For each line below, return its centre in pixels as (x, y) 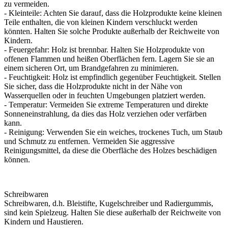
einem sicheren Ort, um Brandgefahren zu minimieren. (91, 68)
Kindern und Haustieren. (44, 221)
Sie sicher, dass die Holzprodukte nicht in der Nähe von (93, 86)
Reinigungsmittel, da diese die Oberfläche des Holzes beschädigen (110, 150)
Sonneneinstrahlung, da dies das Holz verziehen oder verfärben (105, 113)
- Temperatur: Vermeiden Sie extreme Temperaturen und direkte (106, 104)
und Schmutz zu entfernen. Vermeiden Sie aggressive (89, 141)
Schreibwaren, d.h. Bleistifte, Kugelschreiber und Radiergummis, (109, 203)
